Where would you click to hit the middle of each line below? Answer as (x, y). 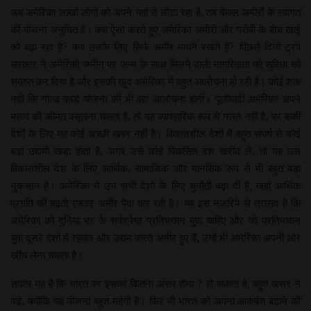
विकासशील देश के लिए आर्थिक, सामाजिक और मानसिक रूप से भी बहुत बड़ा (155, 168)
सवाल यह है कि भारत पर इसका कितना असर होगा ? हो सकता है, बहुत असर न (155, 283)
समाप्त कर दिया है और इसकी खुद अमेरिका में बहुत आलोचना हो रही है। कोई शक (155, 81)
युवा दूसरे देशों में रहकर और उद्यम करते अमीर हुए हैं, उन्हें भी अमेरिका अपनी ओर (155, 237)
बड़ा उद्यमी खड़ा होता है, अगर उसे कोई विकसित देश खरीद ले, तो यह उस (155, 151)
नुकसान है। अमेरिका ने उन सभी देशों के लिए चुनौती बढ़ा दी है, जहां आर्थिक (155, 185)
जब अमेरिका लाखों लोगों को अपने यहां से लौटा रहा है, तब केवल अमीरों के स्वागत (155, 12)
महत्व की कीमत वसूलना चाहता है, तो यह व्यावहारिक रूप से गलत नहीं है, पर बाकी (155, 116)
